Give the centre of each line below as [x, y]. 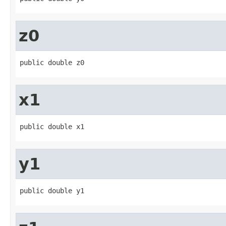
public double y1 [52, 190]
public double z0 [52, 62]
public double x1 [52, 126]
